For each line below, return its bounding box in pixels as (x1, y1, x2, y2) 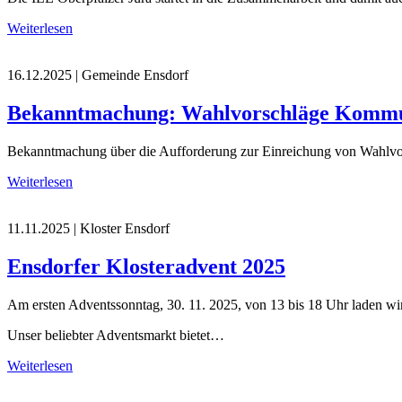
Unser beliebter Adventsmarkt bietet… (7, 327, 224, 343)
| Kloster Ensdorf (70, 221, 170, 237)
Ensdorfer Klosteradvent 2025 (7, 255, 285, 279)
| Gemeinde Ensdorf (72, 67, 188, 83)
